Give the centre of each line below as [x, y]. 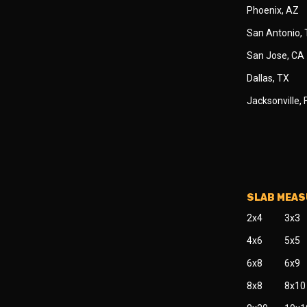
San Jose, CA [275, 56]
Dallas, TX [268, 78]
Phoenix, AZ [273, 10]
